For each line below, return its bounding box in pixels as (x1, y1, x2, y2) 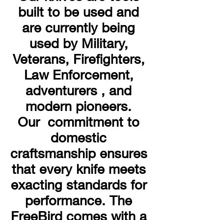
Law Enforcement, (24, 67, 134, 82)
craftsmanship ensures (10, 145, 147, 161)
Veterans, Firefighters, (12, 51, 145, 67)
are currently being (22, 20, 135, 35)
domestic (51, 130, 107, 145)
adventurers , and (26, 82, 132, 98)
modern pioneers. (26, 98, 132, 114)
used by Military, (29, 35, 128, 51)
